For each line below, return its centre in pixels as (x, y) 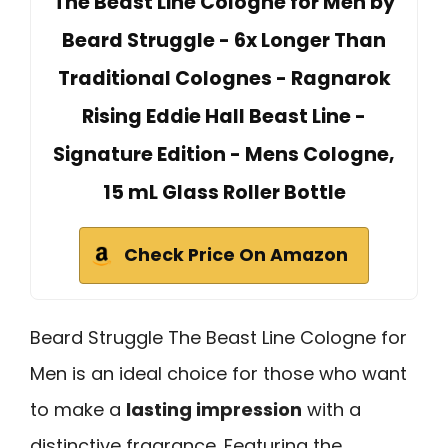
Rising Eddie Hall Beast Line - (224, 116)
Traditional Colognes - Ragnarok (224, 78)
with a (331, 409)
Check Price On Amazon (236, 254)
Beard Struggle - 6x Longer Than (224, 40)
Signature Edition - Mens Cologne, (224, 154)
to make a (78, 409)
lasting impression (214, 409)
